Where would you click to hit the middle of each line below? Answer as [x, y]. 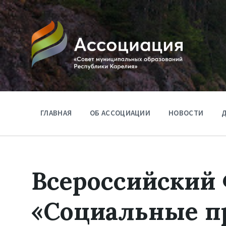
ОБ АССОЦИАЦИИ [120, 113]
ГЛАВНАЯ [56, 113]
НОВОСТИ [186, 113]
